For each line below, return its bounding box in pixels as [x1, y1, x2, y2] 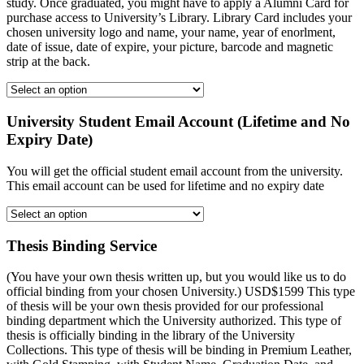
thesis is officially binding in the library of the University [6, 328, 295, 343]
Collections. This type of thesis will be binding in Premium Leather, [6, 343, 352, 357]
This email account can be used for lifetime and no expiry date [6, 178, 324, 193]
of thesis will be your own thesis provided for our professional [6, 299, 323, 314]
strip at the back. [6, 54, 90, 69]
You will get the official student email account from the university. [6, 163, 343, 178]
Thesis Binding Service [6, 236, 157, 254]
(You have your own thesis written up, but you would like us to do [6, 270, 346, 284]
